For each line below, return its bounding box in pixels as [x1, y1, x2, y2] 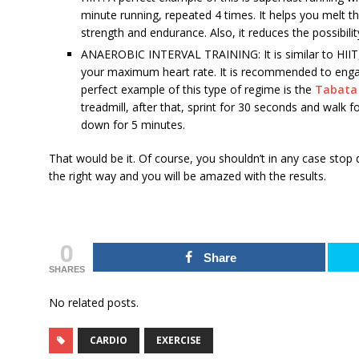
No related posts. [48, 294, 139, 310]
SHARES [48, 264, 85, 274]
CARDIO [89, 333, 127, 347]
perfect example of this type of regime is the [80, 81, 315, 97]
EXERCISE [155, 333, 201, 347]
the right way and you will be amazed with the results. [48, 167, 326, 184]
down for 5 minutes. [80, 116, 185, 132]
